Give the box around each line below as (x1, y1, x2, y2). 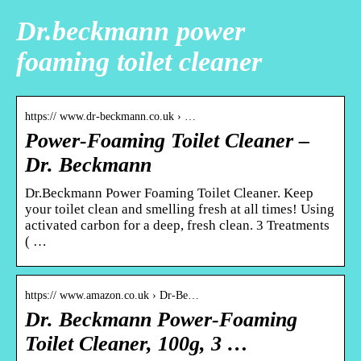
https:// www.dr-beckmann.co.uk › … (25, 110, 196, 122)
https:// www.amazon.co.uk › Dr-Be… (25, 288, 199, 301)
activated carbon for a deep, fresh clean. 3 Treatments (25, 217, 330, 233)
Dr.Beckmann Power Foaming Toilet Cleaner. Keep (25, 185, 313, 201)
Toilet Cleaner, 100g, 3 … (25, 331, 248, 355)
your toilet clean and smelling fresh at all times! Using (25, 201, 334, 217)
